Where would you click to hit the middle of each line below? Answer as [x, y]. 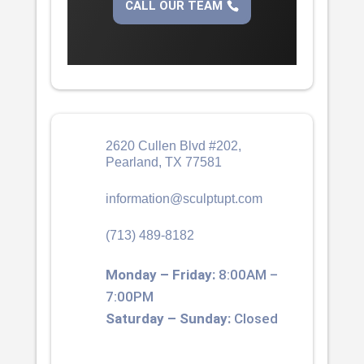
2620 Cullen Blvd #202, [173, 145]
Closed [254, 318]
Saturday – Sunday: [168, 318]
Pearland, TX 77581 [163, 162]
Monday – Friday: [160, 274]
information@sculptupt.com [184, 198]
